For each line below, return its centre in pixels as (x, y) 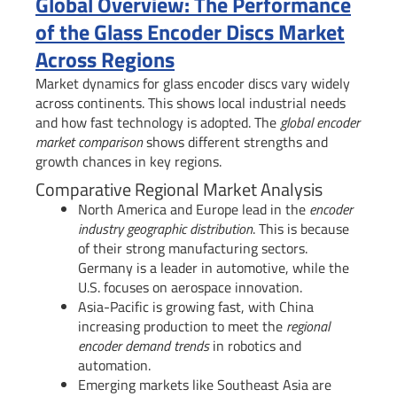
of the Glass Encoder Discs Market (190, 32)
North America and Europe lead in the (194, 210)
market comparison (89, 142)
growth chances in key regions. (128, 162)
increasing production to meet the (182, 327)
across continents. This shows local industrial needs (191, 103)
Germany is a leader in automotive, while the (214, 268)
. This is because (301, 229)
